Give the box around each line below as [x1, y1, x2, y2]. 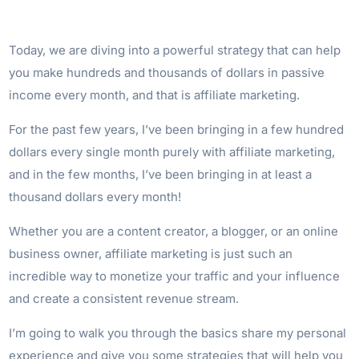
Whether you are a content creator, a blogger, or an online [9, 223, 339, 239]
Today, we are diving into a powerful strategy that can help [9, 42, 341, 58]
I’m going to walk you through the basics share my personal [9, 325, 347, 341]
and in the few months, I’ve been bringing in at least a [9, 166, 313, 182]
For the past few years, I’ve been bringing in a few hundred [9, 121, 345, 137]
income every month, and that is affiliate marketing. [9, 87, 301, 103]
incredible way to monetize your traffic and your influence [9, 268, 341, 284]
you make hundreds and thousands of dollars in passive [9, 64, 325, 80]
